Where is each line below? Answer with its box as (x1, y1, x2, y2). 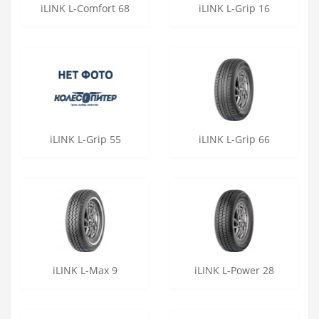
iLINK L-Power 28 (194, 263, 274, 277)
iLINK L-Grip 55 (49, 132, 121, 146)
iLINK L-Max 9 (53, 263, 117, 277)
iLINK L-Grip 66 (198, 132, 270, 146)
